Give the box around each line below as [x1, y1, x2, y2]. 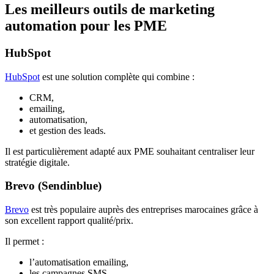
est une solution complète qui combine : [40, 71, 194, 82]
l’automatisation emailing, [29, 257, 128, 268]
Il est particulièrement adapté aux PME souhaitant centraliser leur [5, 146, 254, 157]
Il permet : [5, 236, 44, 247]
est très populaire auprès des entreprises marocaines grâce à [29, 204, 258, 215]
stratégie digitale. [5, 157, 70, 168]
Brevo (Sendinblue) [5, 179, 102, 193]
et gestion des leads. [29, 125, 106, 136]
